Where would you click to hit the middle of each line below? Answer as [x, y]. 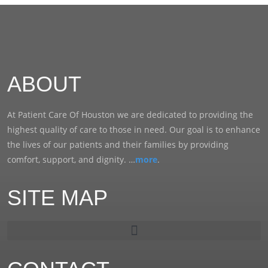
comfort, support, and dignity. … [71, 159]
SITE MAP [57, 198]
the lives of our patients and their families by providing [118, 144]
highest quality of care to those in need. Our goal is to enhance [134, 129]
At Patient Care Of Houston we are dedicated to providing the [130, 114]
